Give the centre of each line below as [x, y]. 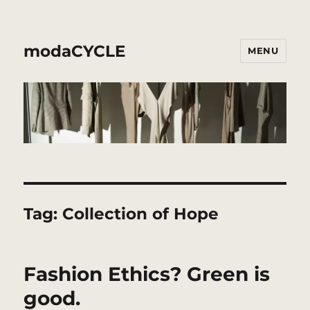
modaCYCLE [75, 51]
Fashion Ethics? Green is [147, 274]
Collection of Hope [141, 214]
